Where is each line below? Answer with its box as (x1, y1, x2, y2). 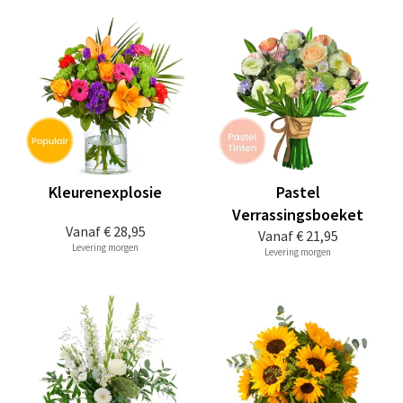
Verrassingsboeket (232, 204, 363, 225)
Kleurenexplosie (49, 182, 162, 202)
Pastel (275, 182, 320, 202)
